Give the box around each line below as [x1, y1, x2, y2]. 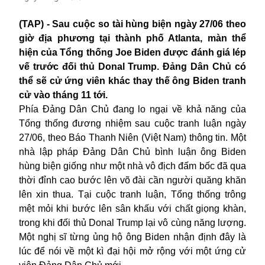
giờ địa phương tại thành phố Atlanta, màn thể [19, 33, 246, 43]
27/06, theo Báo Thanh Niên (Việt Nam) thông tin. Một [19, 132, 246, 143]
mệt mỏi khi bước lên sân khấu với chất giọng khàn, [19, 203, 246, 214]
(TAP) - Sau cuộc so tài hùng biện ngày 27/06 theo [19, 18, 246, 29]
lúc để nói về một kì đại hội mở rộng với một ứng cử [19, 245, 246, 256]
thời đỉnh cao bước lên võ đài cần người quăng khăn [19, 174, 246, 185]
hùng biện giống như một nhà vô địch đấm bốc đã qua [19, 160, 246, 171]
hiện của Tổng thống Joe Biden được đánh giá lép [19, 47, 246, 57]
